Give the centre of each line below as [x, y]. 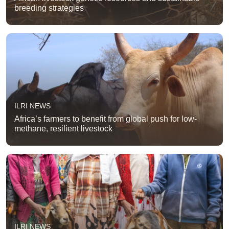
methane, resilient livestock [63, 128]
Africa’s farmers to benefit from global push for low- [106, 119]
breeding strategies [49, 8]
